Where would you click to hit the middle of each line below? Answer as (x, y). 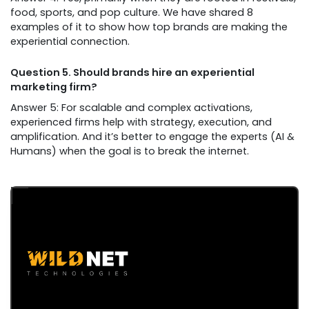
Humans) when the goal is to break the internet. (130, 151)
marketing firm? (54, 87)
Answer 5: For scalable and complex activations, (131, 108)
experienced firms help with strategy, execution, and (141, 122)
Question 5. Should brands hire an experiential (132, 72)
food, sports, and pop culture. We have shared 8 (132, 13)
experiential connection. (70, 42)
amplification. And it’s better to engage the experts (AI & (152, 137)
